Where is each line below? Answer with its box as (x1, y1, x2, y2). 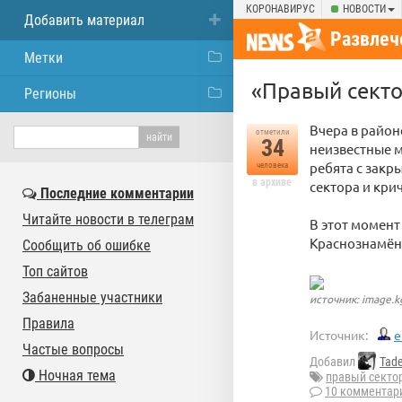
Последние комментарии (37, 185, 194, 202)
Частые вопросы (22, 341, 124, 358)
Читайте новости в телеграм (22, 211, 194, 228)
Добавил (310, 354, 358, 370)
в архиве (252, 176, 292, 188)
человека (257, 161, 288, 170)
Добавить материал (24, 12, 144, 29)
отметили (255, 127, 290, 136)
